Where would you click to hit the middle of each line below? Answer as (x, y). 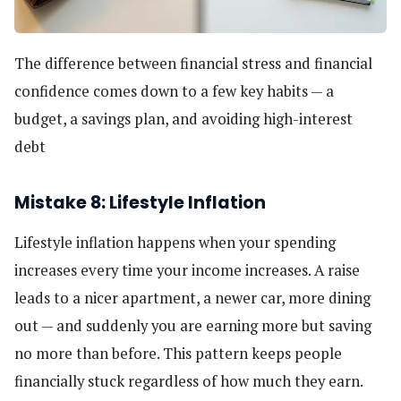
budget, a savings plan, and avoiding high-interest (183, 119)
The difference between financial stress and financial (193, 64)
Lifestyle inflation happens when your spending (175, 243)
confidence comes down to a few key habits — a (174, 92)
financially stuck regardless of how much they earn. (189, 382)
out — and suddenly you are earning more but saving (193, 326)
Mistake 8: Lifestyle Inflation (140, 202)
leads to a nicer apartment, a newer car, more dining (192, 299)
